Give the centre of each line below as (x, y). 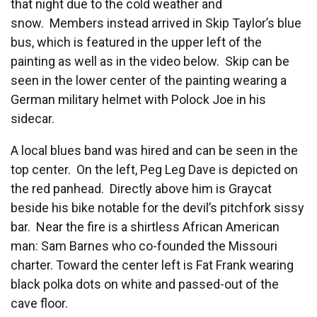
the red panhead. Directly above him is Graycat (141, 189)
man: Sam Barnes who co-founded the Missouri (144, 246)
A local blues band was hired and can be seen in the (154, 151)
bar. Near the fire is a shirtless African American (145, 227)
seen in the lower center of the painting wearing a (149, 81)
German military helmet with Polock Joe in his (138, 100)
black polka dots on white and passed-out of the (145, 284)
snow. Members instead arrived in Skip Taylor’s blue (156, 23)
